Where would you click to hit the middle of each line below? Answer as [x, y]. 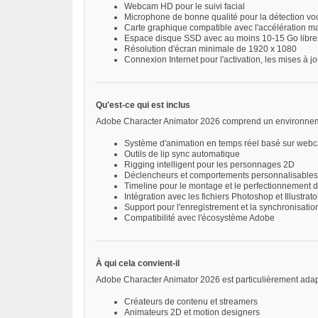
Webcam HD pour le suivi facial [185, 7]
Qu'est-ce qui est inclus [143, 105]
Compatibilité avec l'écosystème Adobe [199, 218]
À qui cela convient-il [138, 264]
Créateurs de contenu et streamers [191, 302]
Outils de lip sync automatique [182, 154]
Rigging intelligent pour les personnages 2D [209, 165]
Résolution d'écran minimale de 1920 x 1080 [210, 49]
